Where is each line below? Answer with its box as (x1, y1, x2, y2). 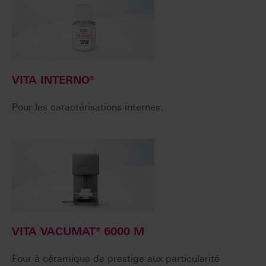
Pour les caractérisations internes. (12, 102, 163, 113)
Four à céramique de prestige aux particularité (12, 253, 220, 265)
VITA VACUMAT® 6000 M (12, 225, 144, 239)
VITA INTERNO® (12, 74, 94, 87)
